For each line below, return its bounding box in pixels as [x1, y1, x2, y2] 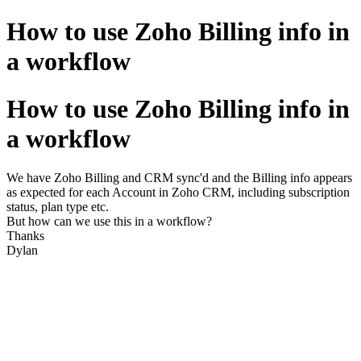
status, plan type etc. [6, 200, 109, 214]
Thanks [6, 229, 44, 243]
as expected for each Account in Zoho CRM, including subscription [6, 185, 350, 200]
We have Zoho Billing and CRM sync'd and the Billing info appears [6, 171, 352, 185]
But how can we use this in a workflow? [6, 214, 212, 229]
